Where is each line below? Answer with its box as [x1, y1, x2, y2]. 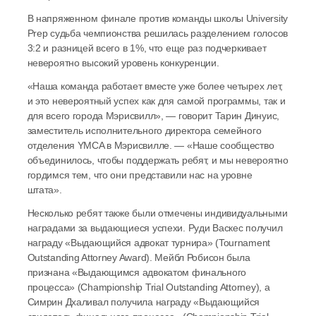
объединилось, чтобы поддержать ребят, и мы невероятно [27, 154, 288, 166]
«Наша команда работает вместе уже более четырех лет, [27, 80, 283, 92]
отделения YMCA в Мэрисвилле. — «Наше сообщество [27, 140, 274, 152]
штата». [27, 184, 62, 196]
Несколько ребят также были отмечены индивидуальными [27, 207, 288, 219]
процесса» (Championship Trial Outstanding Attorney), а [27, 281, 270, 293]
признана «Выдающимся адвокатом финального [27, 267, 247, 279]
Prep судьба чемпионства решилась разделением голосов [27, 28, 288, 39]
